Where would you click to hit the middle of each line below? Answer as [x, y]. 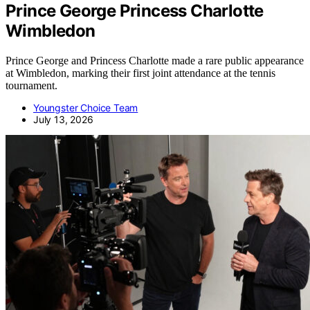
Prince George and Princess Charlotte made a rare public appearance [155, 60]
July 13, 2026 [63, 119]
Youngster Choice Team [86, 107]
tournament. [31, 85]
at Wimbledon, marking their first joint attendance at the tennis [140, 73]
